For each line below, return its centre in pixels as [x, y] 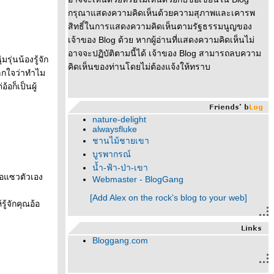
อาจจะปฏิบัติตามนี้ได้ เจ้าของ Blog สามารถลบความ [165, 53]
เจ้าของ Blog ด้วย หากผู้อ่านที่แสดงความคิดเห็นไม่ [161, 40]
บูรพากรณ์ [112, 154]
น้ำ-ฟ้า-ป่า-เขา [120, 168]
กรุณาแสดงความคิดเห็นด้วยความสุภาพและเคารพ [161, 13]
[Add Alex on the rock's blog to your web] [168, 198]
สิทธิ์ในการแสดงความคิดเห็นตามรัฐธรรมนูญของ [160, 26]
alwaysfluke [115, 129]
